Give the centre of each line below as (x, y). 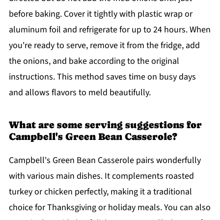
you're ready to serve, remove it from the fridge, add (104, 46)
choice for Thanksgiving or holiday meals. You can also (110, 208)
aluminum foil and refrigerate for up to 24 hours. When (110, 30)
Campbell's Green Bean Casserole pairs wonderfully (105, 161)
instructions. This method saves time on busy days (102, 77)
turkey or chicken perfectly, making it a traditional (100, 192)
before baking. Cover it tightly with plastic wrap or (100, 14)
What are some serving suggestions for (105, 125)
